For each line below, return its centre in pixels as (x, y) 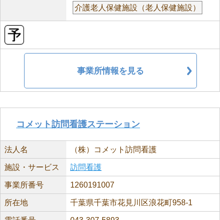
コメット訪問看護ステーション (78, 124)
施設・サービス (32, 167)
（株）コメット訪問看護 (113, 150)
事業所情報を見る (110, 71)
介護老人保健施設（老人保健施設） (137, 8)
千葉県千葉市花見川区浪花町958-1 (131, 203)
